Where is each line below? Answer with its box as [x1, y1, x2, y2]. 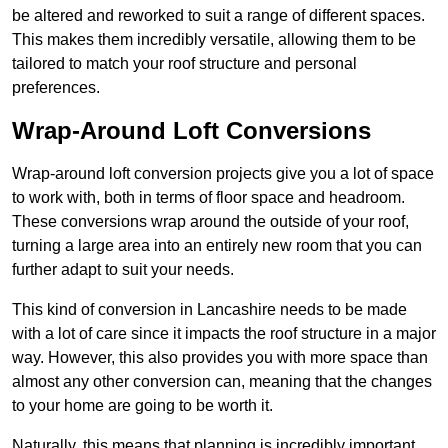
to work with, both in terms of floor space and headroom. [12, 189, 405, 207]
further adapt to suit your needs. [12, 261, 234, 279]
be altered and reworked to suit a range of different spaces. [12, 7, 425, 25]
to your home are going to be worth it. [12, 397, 273, 415]
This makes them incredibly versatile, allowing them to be [12, 31, 416, 49]
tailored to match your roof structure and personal [12, 55, 357, 73]
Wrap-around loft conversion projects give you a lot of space [12, 165, 434, 183]
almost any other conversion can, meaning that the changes [12, 373, 432, 391]
